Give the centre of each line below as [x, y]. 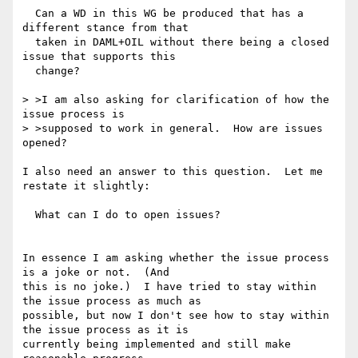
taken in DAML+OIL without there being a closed [29, 42]
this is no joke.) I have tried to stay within [169, 287]
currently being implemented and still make [157, 344]
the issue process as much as [112, 301]
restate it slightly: [86, 186]
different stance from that [105, 28]
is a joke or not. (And [96, 272]
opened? [51, 143]
